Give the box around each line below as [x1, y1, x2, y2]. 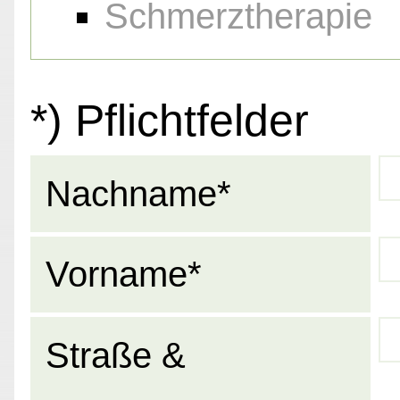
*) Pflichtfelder [30, 96, 309, 146]
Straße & [46, 335, 187, 375]
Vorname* [46, 254, 203, 295]
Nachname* [46, 174, 232, 214]
